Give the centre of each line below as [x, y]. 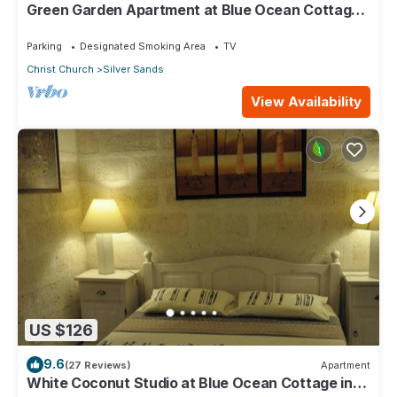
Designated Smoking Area [143, 47]
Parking [44, 47]
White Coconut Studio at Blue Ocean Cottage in [190, 383]
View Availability [306, 102]
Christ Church [60, 70]
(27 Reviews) [98, 365]
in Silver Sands [77, 26]
